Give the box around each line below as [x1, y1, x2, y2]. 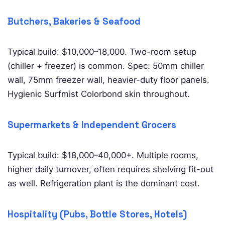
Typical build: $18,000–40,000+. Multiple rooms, [8, 150, 198, 160]
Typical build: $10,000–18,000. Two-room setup [8, 46, 196, 57]
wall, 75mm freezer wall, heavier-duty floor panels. [8, 74, 209, 85]
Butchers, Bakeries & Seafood [8, 15, 141, 27]
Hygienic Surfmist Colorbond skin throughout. [8, 88, 190, 99]
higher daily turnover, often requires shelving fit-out [8, 164, 213, 174]
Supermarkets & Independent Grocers [8, 119, 176, 131]
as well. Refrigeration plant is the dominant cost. [8, 178, 200, 188]
